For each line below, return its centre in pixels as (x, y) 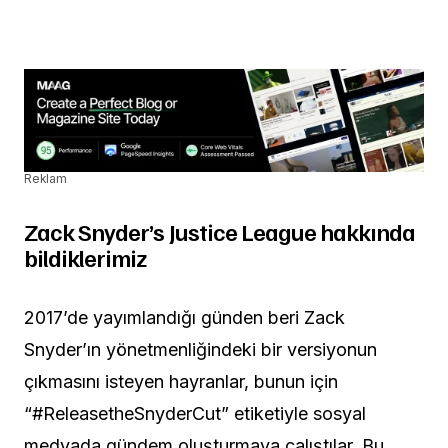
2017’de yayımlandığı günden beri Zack (184, 318)
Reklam (45, 179)
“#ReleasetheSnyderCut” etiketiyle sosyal (195, 414)
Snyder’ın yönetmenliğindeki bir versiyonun (200, 350)
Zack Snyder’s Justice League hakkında (220, 231)
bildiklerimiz (85, 257)
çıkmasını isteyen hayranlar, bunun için (181, 382)
